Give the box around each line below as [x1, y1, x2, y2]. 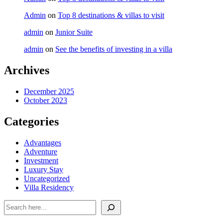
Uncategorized [24, 174, 70, 183]
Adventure [24, 147, 57, 156]
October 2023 [24, 96, 67, 105]
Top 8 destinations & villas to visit [58, 11, 164, 20]
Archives [4, 64, 49, 77]
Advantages [24, 138, 61, 147]
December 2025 [24, 87, 74, 96]
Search [3, 199, 25, 208]
